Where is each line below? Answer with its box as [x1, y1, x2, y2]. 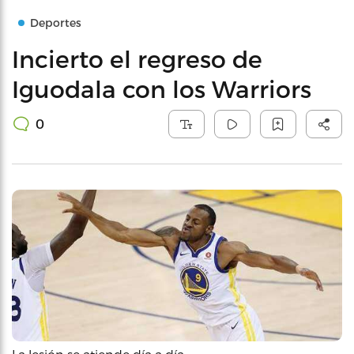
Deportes [30, 16, 81, 29]
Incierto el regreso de [12, 44, 262, 73]
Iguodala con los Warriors [12, 74, 311, 103]
